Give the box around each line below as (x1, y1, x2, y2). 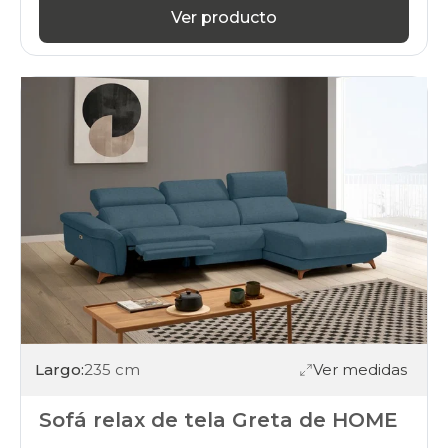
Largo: (35, 360, 84, 380)
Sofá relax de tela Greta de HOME (39, 407, 398, 432)
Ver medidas (313, 360, 407, 380)
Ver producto (171, 7, 277, 27)
